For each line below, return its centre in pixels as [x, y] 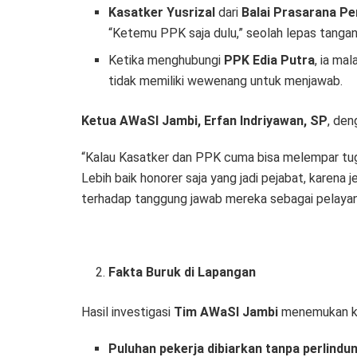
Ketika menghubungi [167, 61]
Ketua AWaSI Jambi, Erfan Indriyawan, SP [204, 121]
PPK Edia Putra [270, 61]
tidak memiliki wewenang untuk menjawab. [226, 81]
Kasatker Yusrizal [162, 13]
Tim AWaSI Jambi [226, 312]
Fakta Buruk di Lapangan [182, 273]
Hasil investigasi [127, 312]
